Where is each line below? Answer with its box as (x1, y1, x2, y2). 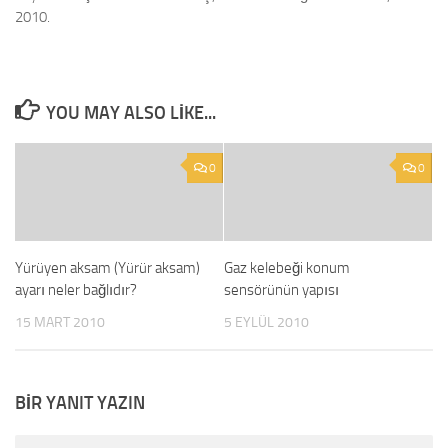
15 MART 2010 (15, 314, 105, 331)
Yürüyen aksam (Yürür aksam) (15, 259, 200, 277)
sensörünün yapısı (224, 281, 339, 299)
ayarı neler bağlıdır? (15, 281, 137, 299)
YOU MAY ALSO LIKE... (45, 102, 216, 124)
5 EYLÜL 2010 (224, 314, 309, 331)
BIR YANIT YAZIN (15, 392, 145, 415)
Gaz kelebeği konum (224, 259, 350, 277)
